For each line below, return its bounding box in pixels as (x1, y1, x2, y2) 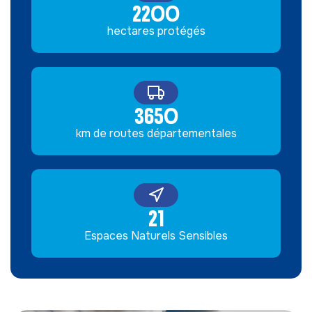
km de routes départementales (75, 126, 237, 141)
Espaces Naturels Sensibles (84, 228, 228, 243)
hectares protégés (107, 24, 205, 38)
